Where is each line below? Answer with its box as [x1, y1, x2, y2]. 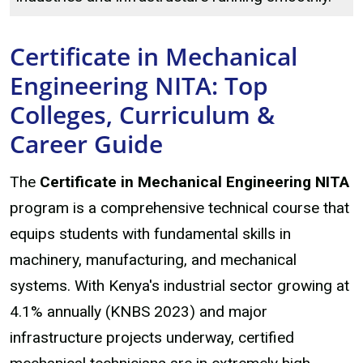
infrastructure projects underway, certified [10, 327, 294, 347]
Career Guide [10, 127, 163, 160]
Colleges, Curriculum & [10, 98, 275, 131]
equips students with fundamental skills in [10, 224, 291, 243]
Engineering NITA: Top [10, 69, 268, 102]
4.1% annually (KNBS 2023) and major [10, 301, 267, 321]
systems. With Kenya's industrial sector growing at [10, 275, 349, 295]
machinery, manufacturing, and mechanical [10, 250, 297, 269]
